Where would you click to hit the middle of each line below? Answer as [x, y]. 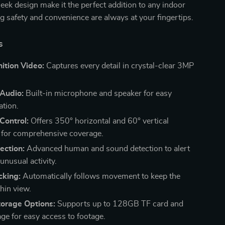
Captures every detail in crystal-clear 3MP [119, 66]
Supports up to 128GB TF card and [120, 204]
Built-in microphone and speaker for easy [98, 93]
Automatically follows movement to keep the [101, 176]
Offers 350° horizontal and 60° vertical [99, 121]
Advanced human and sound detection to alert [107, 148]
